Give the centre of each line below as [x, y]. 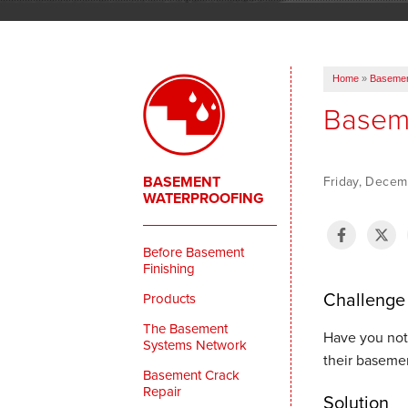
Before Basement [194, 251]
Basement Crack [192, 374]
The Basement [186, 328]
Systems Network [195, 344]
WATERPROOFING [204, 198]
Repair [163, 391]
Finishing [169, 268]
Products [170, 298]
